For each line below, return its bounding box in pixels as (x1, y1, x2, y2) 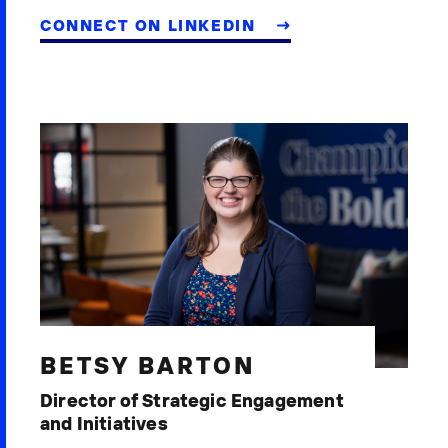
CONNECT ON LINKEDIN (40, 14, 261, 35)
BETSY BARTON (40, 350, 255, 381)
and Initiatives (40, 412, 168, 436)
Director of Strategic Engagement (40, 389, 344, 413)
